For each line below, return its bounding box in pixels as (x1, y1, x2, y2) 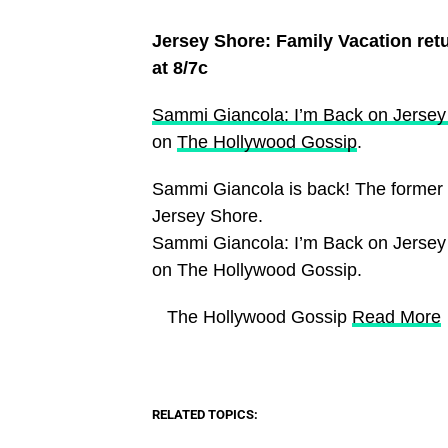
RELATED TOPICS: (152, 406, 258, 422)
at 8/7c (152, 57, 208, 78)
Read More (352, 306, 441, 327)
